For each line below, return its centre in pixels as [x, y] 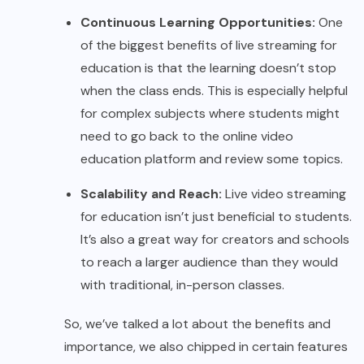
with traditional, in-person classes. [184, 285]
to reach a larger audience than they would [209, 262]
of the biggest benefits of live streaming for [209, 45]
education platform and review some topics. [212, 159]
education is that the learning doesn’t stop [208, 68]
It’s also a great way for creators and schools [215, 240]
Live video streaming [286, 194]
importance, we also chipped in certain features [206, 347]
